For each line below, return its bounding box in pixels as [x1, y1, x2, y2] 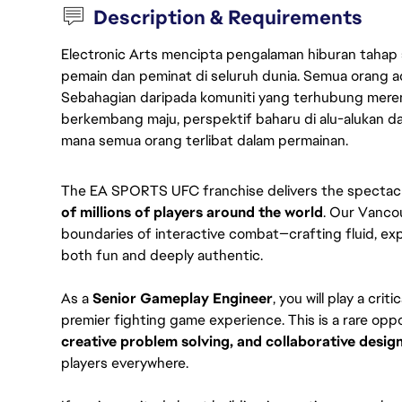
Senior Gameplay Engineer [92, 289, 273, 308]
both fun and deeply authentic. [61, 246, 263, 265]
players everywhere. [61, 354, 188, 372]
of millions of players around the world [61, 203, 323, 222]
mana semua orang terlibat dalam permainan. [61, 131, 348, 150]
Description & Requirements [93, 4, 363, 31]
